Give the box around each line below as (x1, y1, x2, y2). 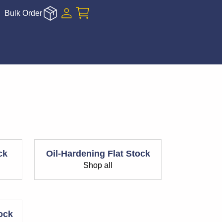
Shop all (83, 161, 112, 169)
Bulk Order (4, 9, 43, 17)
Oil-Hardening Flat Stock (46, 149, 150, 159)
